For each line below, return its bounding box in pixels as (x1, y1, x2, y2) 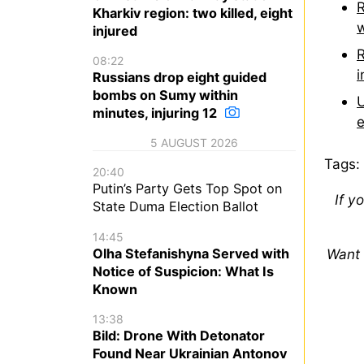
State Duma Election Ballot (93, 198, 258, 215)
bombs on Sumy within (93, 87, 238, 104)
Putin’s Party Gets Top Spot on (93, 180, 282, 197)
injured (93, 22, 137, 39)
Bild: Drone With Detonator (93, 327, 265, 344)
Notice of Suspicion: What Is (93, 262, 274, 279)
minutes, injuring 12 (93, 105, 220, 122)
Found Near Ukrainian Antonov (93, 344, 287, 362)
